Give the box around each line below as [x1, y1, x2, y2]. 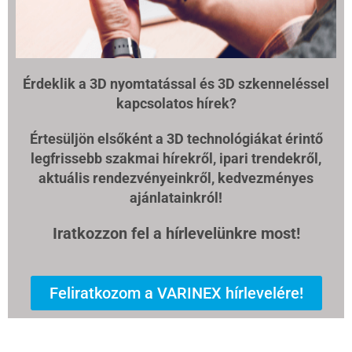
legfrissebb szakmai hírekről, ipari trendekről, [31, 149, 321, 167]
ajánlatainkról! [130, 189, 222, 206]
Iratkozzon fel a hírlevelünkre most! [52, 223, 300, 243]
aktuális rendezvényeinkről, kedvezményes [38, 169, 313, 186]
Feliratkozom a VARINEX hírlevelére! [49, 283, 303, 302]
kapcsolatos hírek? [115, 94, 236, 112]
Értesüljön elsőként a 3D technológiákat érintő [29, 130, 323, 147]
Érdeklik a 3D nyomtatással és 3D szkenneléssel [23, 75, 329, 92]
